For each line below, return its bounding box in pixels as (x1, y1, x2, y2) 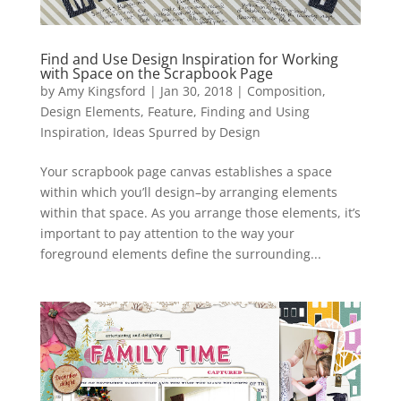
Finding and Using (200, 102, 310, 120)
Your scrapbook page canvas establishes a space (39, 162, 332, 180)
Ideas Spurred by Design (112, 123, 260, 141)
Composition (246, 81, 322, 99)
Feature (147, 102, 193, 120)
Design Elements (39, 102, 141, 120)
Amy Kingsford (57, 81, 146, 99)
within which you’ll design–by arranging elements (39, 183, 337, 200)
